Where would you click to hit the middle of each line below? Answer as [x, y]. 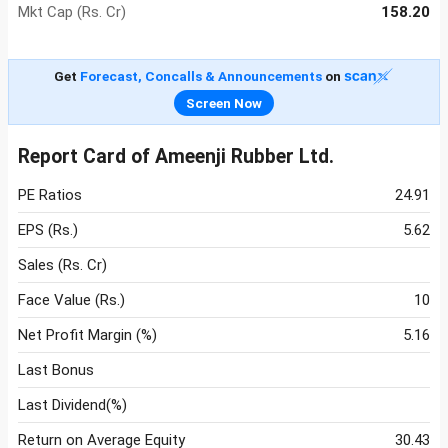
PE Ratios [50, 195]
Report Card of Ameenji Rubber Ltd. [176, 157]
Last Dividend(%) [72, 405]
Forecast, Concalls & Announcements [200, 76]
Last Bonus [56, 370]
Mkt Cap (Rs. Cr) [72, 12]
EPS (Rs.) [48, 230]
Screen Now [224, 103]
